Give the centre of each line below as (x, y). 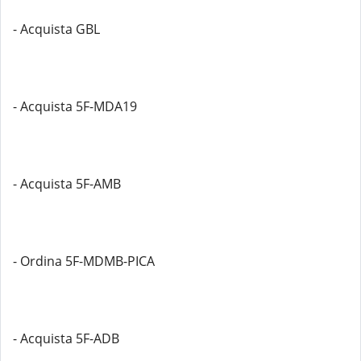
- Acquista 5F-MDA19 (75, 106)
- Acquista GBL (56, 29)
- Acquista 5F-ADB (66, 338)
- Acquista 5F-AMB (67, 184)
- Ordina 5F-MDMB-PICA (84, 261)
